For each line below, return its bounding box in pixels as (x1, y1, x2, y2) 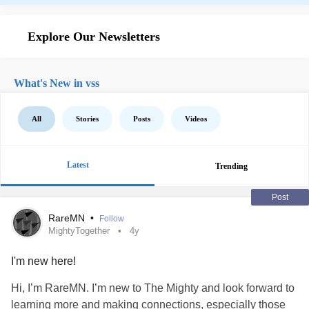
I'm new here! (11, 255, 76, 267)
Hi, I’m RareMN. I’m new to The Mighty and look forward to (11, 282, 295, 294)
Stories (76, 114, 99, 123)
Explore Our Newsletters (28, 30, 160, 43)
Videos (185, 114, 207, 123)
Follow (99, 214, 124, 223)
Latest (66, 160, 89, 170)
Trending (215, 161, 248, 171)
